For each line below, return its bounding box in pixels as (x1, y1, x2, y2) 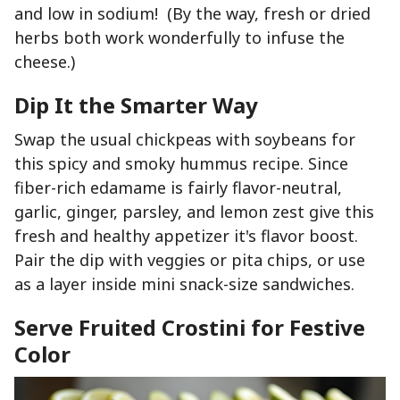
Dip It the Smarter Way (14, 90, 258, 121)
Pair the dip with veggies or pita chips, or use (14, 249, 365, 271)
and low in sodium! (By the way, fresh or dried (14, 3, 371, 25)
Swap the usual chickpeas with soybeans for (14, 129, 355, 151)
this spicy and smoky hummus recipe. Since (14, 153, 348, 175)
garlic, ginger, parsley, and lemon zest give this (14, 201, 374, 223)
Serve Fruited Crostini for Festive (14, 312, 365, 343)
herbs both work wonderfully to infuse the (14, 27, 345, 49)
